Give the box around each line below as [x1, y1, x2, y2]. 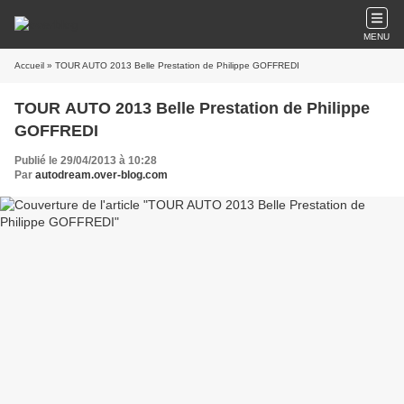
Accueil [14, 60, 44, 70]
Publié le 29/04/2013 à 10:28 [14, 154, 157, 167]
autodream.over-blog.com [35, 169, 168, 181]
